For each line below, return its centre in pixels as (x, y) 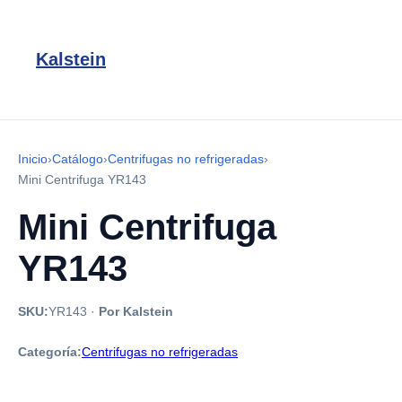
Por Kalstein (136, 311)
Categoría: (50, 352)
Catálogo (78, 159)
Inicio (33, 159)
